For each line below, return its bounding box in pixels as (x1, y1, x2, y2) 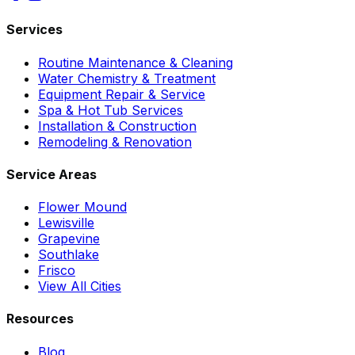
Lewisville (38, 215, 94, 231)
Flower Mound (38, 199, 127, 216)
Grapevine (38, 231, 100, 247)
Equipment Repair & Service (38, 86, 205, 102)
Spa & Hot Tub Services (38, 101, 183, 118)
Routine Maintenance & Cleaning (38, 54, 233, 71)
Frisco (38, 262, 75, 279)
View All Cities (38, 278, 121, 295)
